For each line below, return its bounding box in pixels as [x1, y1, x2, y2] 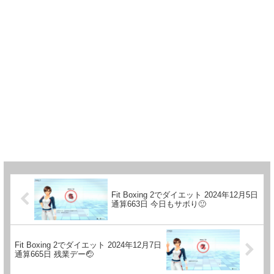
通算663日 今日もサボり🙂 [111, 199, 207, 209]
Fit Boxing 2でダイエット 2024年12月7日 [15, 240, 161, 250]
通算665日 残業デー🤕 [15, 250, 94, 259]
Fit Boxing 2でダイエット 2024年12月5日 [111, 190, 259, 199]
